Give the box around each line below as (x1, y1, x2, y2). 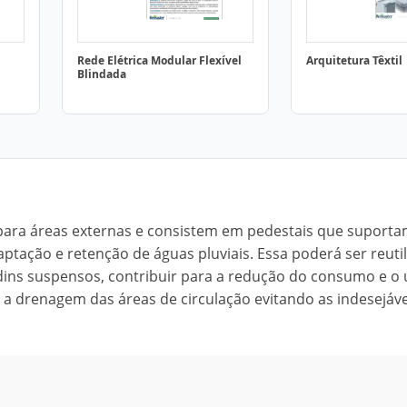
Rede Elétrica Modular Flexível (77, 53, 242, 68)
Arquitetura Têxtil (306, 53, 402, 68)
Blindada (77, 66, 126, 82)
